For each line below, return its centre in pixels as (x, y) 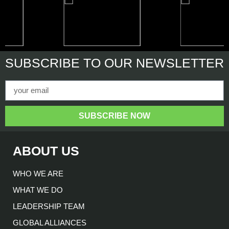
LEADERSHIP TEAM (49, 206)
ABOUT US (46, 151)
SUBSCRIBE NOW (114, 116)
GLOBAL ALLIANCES (50, 222)
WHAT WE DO (38, 190)
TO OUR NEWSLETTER (152, 63)
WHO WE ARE (38, 173)
